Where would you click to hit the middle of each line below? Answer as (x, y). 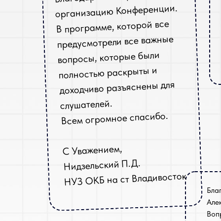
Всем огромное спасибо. (114, 118)
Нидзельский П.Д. (102, 165)
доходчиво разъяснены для (117, 87)
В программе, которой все (112, 26)
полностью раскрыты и (108, 73)
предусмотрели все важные (115, 42)
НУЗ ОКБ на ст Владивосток (125, 179)
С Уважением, (92, 150)
